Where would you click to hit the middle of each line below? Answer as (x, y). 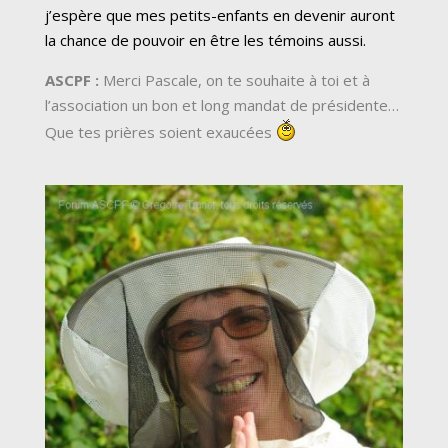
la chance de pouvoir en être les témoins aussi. (205, 40)
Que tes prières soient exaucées (160, 132)
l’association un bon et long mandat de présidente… (222, 105)
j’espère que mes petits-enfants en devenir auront (220, 15)
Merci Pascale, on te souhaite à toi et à (234, 80)
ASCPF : (72, 80)
